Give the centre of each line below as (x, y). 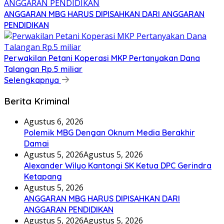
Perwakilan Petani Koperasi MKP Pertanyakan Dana (102, 58)
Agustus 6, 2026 (54, 122)
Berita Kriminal (37, 101)
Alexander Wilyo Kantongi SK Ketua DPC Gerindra (118, 166)
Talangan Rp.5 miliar (43, 69)
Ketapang (43, 177)
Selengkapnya (32, 80)
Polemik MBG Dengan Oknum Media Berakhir (109, 133)
